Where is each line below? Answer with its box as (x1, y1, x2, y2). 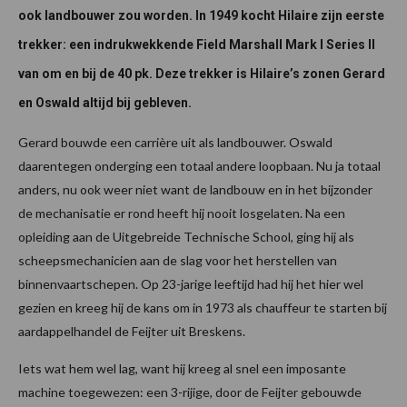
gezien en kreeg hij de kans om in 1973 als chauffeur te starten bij (18, 300, 387, 316)
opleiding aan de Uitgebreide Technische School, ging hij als (18, 229, 354, 245)
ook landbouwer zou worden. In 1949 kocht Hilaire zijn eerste (18, 8, 384, 24)
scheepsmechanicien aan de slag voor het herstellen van (18, 253, 337, 269)
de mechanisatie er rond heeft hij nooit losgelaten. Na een (18, 205, 345, 222)
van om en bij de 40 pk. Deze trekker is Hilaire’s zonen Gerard (18, 66, 385, 82)
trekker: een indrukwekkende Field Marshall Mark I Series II (18, 37, 375, 53)
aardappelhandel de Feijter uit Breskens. (18, 323, 245, 340)
